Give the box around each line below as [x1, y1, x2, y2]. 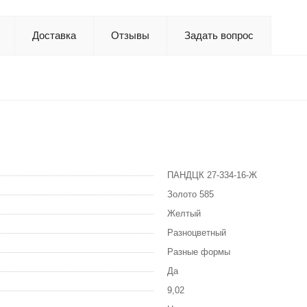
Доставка [32, 29, 76, 41]
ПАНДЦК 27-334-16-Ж [167, 169, 257, 180]
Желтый [167, 208, 201, 219]
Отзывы [111, 29, 149, 41]
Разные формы [167, 246, 230, 257]
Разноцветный [167, 227, 226, 238]
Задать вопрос [184, 29, 254, 41]
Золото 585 [167, 188, 214, 199]
